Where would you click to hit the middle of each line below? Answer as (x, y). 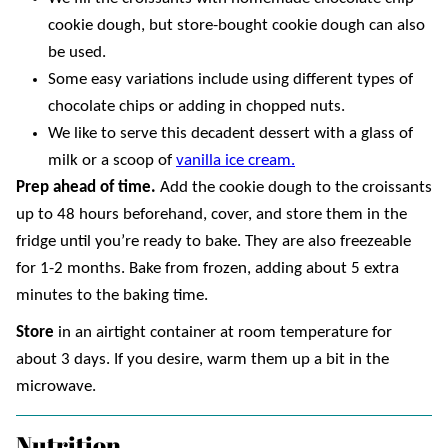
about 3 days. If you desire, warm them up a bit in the (202, 359)
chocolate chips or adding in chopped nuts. (196, 106)
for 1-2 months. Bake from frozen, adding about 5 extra (207, 268)
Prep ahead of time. (88, 187)
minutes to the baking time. (112, 295)
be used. (77, 52)
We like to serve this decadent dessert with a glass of (230, 133)
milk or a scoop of (112, 160)
